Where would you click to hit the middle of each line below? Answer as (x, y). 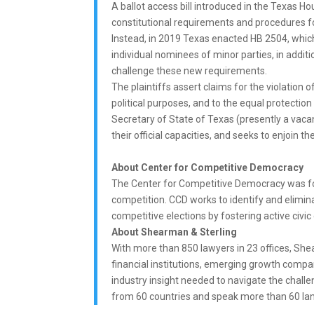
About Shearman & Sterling (175, 232)
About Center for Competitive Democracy (208, 167)
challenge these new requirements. (190, 70)
